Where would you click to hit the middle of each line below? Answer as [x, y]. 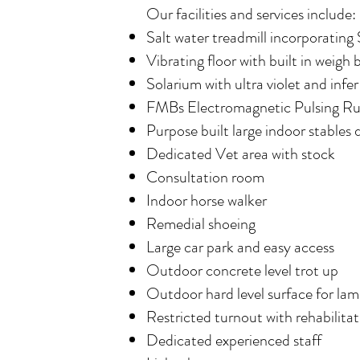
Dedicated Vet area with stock [241, 154]
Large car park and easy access [240, 247]
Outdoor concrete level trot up [242, 270]
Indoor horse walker [207, 200]
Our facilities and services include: [251, 14]
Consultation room [205, 177]
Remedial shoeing [201, 224]
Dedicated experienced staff [234, 340]
